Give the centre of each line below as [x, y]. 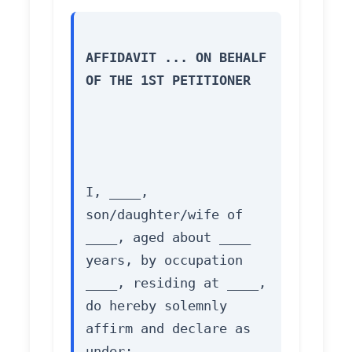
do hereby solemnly [156, 306]
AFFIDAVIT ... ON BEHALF [176, 58]
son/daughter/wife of [164, 215]
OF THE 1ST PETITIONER [168, 81]
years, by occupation [164, 260]
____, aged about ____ [168, 238]
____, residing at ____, [176, 283]
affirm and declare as [168, 329]
